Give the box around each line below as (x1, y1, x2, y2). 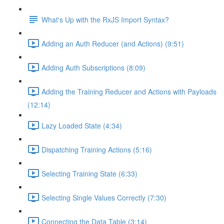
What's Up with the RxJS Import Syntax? (41, 14, 169, 24)
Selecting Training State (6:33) (41, 168, 137, 178)
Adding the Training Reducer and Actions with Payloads (41, 86, 216, 96)
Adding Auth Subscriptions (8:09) (41, 62, 145, 72)
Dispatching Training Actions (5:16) (41, 144, 152, 154)
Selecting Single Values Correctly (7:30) (41, 192, 166, 202)
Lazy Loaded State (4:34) (41, 120, 122, 130)
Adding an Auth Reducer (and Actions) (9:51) (41, 38, 184, 48)
